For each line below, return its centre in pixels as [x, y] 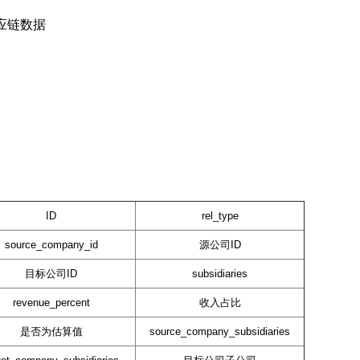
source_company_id [51, 245]
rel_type [220, 216]
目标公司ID [51, 274]
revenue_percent [51, 303]
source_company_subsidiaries [220, 332]
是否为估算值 [51, 332]
